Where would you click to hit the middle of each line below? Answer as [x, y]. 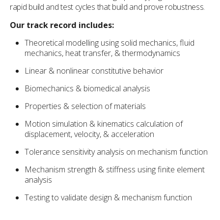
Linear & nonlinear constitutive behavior [94, 70]
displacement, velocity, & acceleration [89, 134]
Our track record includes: [62, 25]
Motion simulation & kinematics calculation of [104, 124]
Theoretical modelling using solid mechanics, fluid [110, 42]
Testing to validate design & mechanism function [108, 197]
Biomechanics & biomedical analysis [87, 88]
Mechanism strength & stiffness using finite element [115, 169]
